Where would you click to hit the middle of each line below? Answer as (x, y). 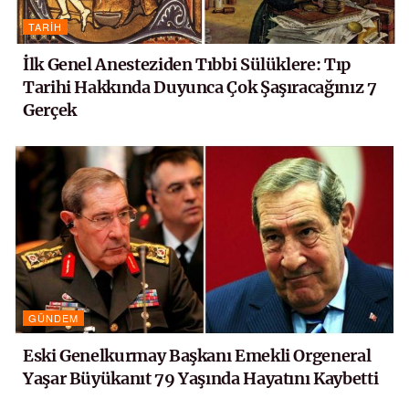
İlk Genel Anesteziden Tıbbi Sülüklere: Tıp (187, 64)
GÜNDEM (53, 317)
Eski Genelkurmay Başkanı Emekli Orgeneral (197, 355)
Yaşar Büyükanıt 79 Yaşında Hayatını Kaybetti (201, 378)
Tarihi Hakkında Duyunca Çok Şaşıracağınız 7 (200, 87)
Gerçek (50, 110)
